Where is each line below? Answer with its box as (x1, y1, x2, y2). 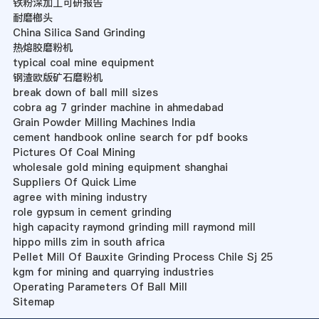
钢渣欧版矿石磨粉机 (12, 70, 103, 85)
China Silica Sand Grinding (12, 26, 145, 41)
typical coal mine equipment (12, 56, 155, 70)
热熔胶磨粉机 (12, 41, 73, 56)
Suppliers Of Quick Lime (12, 175, 137, 190)
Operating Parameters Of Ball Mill (12, 280, 187, 295)
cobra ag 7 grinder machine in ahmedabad (12, 100, 224, 115)
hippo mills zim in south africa (12, 235, 164, 250)
